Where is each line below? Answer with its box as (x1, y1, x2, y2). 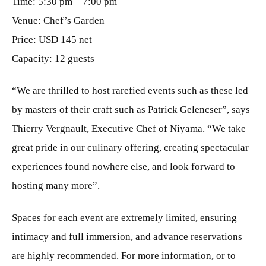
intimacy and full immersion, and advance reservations (12, 230, 242, 242)
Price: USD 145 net (12, 33, 92, 45)
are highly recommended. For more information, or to (12, 249, 236, 261)
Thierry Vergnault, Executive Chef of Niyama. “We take (12, 122, 246, 134)
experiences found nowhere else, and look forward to (12, 160, 235, 172)
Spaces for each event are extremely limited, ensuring (12, 211, 237, 223)
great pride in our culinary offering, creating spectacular (12, 141, 249, 153)
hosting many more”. (12, 179, 100, 191)
